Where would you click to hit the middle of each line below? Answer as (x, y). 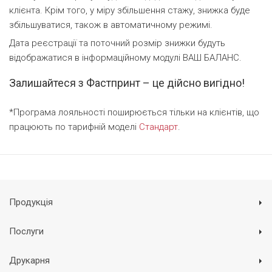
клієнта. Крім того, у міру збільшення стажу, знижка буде (130, 10)
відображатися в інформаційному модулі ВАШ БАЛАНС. (125, 58)
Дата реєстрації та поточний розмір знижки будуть (117, 43)
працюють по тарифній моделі (74, 127)
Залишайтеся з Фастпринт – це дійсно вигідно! (127, 83)
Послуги (26, 231)
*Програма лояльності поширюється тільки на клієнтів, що (134, 112)
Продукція (31, 202)
